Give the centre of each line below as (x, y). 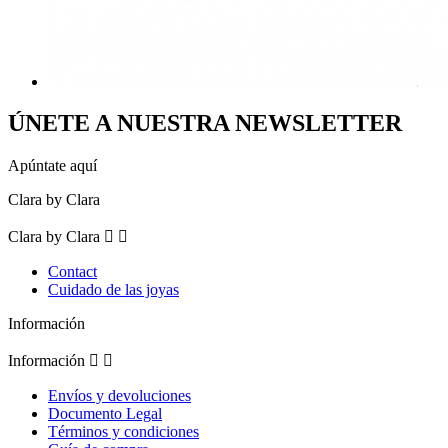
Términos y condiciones (123, 432)
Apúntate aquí (52, 166)
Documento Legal (105, 414)
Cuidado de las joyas (113, 290)
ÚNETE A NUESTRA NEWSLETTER (205, 123)
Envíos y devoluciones (119, 396)
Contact (72, 272)
